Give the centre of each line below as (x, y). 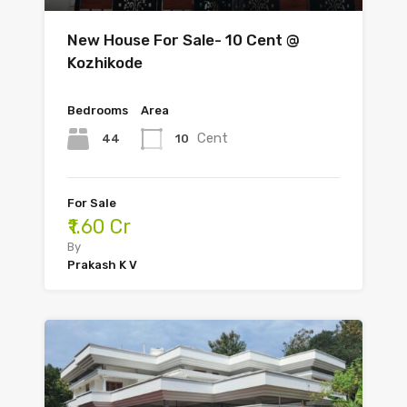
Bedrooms (98, 111)
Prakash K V (102, 265)
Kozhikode (105, 63)
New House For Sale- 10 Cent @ (184, 40)
